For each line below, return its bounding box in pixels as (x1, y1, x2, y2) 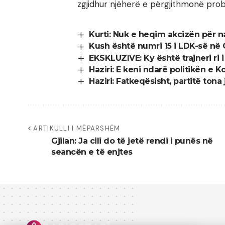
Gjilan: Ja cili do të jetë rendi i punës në (51, 136, 213, 146)
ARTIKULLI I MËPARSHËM (33, 124, 121, 133)
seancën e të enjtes (51, 147, 133, 157)
